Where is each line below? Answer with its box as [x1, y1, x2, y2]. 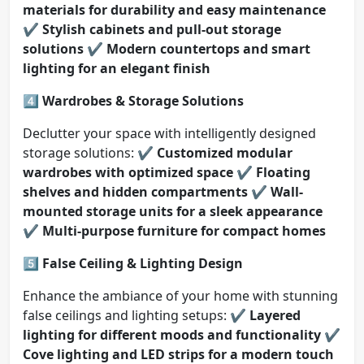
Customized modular [157, 144, 292, 162]
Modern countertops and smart [106, 40, 310, 58]
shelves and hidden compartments [23, 183, 248, 201]
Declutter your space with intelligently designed [23, 124, 316, 143]
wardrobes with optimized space [23, 163, 233, 182]
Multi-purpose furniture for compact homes [42, 222, 326, 240]
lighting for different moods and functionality [23, 326, 321, 344]
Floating [256, 163, 310, 182]
